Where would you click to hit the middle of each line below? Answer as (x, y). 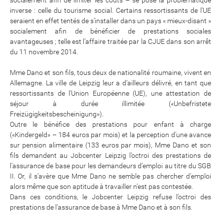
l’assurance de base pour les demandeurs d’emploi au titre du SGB (110, 166)
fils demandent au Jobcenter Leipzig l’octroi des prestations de (110, 156)
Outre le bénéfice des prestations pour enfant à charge (110, 125)
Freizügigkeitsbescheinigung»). (57, 114)
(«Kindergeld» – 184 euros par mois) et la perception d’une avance (110, 135)
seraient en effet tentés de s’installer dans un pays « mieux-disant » (110, 21)
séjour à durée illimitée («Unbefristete (110, 104)
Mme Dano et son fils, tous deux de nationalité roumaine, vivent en (110, 73)
